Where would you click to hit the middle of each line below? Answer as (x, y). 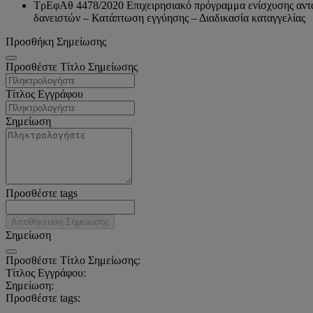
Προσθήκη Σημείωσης (56, 42)
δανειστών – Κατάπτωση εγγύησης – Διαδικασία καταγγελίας (169, 18)
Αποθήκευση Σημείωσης (60, 222)
